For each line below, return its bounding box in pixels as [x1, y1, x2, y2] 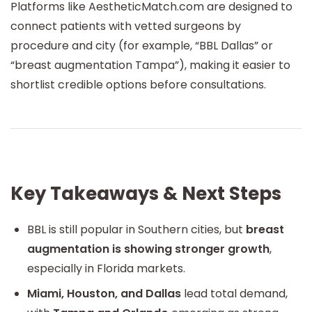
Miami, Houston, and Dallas [27, 285, 181, 302]
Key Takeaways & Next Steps [10, 181, 281, 207]
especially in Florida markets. [27, 260, 185, 276]
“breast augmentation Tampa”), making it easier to [10, 57, 290, 74]
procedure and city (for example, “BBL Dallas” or [10, 38, 273, 54]
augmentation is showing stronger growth [27, 240, 270, 257]
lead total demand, [181, 285, 288, 302]
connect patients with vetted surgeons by [10, 18, 241, 35]
